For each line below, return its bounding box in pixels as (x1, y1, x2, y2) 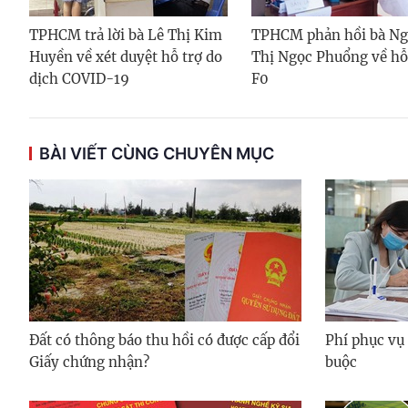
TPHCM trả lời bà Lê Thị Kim (29, 26, 222, 45)
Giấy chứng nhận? (29, 353, 149, 372)
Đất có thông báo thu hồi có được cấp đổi (29, 331, 300, 350)
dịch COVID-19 (29, 70, 129, 88)
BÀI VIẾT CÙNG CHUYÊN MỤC (39, 144, 274, 164)
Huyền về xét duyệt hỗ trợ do (29, 48, 222, 66)
